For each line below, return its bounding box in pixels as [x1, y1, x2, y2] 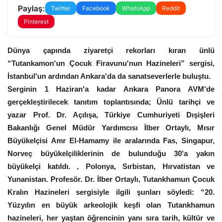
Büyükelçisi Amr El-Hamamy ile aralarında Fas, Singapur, [7, 136, 215, 145]
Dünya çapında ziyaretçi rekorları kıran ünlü [7, 46, 215, 55]
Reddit [162, 4, 180, 12]
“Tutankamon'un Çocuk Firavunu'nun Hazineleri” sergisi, [7, 59, 215, 67]
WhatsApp [122, 4, 150, 12]
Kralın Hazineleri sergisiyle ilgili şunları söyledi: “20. [7, 188, 215, 196]
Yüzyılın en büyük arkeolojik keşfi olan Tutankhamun [7, 201, 215, 209]
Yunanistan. [7, 175, 51, 183]
